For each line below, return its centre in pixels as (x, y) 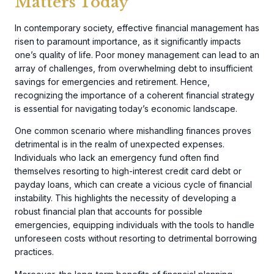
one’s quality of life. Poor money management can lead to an (137, 54)
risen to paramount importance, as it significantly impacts (128, 41)
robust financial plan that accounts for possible (109, 212)
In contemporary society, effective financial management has (137, 28)
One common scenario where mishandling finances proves (133, 131)
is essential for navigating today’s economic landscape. (126, 108)
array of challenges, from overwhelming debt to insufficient (134, 68)
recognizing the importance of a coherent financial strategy (135, 95)
